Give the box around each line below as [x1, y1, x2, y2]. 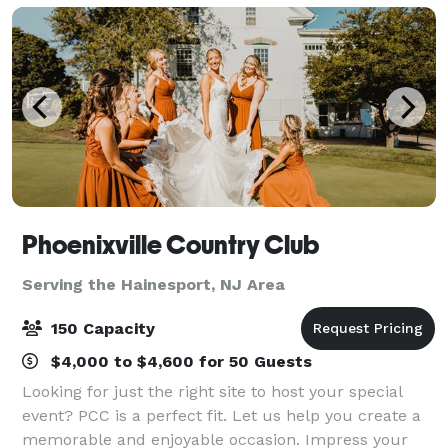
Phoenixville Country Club [22, 229, 319, 260]
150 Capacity [46, 318, 155, 338]
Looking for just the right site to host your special [22, 381, 402, 401]
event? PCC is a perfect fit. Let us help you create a [22, 405, 421, 425]
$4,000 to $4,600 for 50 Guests [46, 351, 312, 371]
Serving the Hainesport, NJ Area [22, 274, 285, 294]
